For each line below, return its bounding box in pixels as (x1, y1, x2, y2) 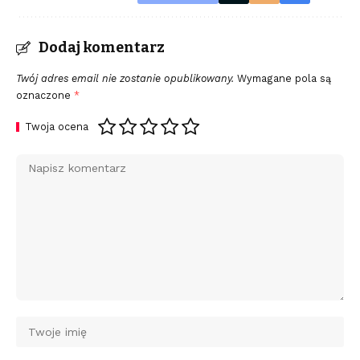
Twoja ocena (25, 121, 88, 133)
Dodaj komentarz (39, 39, 165, 57)
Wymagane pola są (237, 72, 331, 85)
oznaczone (16, 89, 74, 102)
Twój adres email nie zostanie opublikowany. (16, 72, 234, 85)
